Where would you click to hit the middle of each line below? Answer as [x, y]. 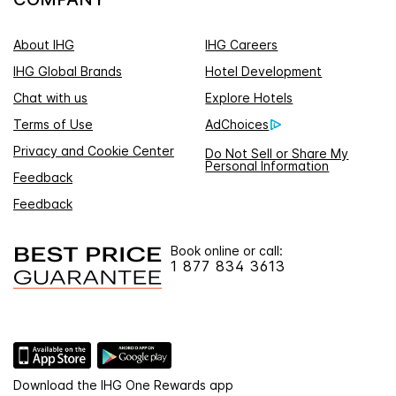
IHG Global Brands [68, 72]
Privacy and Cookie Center [94, 151]
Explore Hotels [249, 98]
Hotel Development [264, 72]
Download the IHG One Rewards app [123, 385]
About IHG [44, 45]
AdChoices [237, 125]
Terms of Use [53, 125]
